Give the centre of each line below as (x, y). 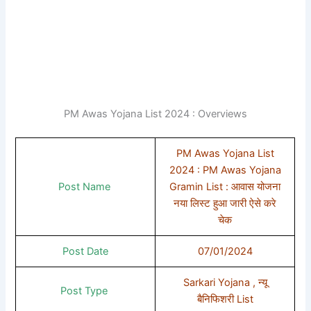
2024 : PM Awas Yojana (225, 170)
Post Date (86, 251)
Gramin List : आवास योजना (225, 186)
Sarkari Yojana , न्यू (225, 282)
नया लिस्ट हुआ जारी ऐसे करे (225, 203)
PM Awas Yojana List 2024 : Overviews (155, 114)
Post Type (86, 291)
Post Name (85, 186)
